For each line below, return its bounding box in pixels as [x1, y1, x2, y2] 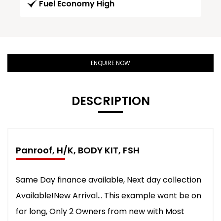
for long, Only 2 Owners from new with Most [16, 205, 184, 217]
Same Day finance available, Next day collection [16, 174, 201, 185]
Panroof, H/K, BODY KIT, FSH [16, 144, 140, 156]
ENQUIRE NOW [91, 58, 130, 67]
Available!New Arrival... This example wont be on [16, 189, 201, 201]
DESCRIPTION [71, 92, 150, 109]
